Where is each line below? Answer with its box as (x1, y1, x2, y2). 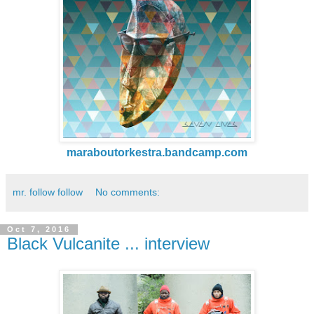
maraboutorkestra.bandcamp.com (67, 146, 247, 158)
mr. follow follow (13, 186, 83, 198)
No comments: (95, 186, 161, 198)
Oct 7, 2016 (7, 225, 71, 234)
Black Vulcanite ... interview (7, 233, 210, 253)
